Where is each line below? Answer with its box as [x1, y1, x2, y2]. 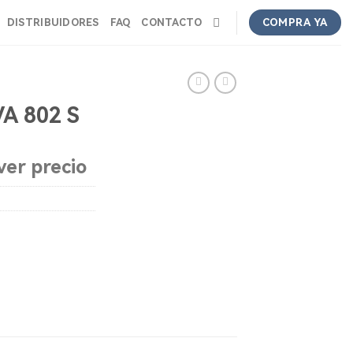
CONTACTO [141, 16, 203, 28]
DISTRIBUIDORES [6, 16, 99, 28]
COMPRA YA [262, 17, 329, 28]
